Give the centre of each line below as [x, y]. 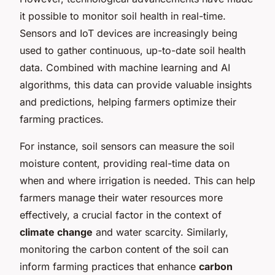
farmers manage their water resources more [121, 197]
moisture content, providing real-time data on [125, 163]
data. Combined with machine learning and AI [125, 67]
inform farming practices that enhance [109, 266]
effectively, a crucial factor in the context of [121, 215]
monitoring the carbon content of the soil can [124, 249]
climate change [56, 232]
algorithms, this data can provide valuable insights [136, 84]
